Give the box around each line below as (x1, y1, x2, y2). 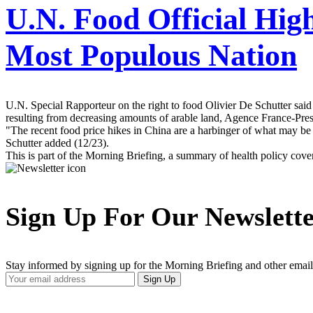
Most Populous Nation (6, 38, 297, 73)
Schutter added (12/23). (6, 137, 109, 150)
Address (5, 296, 41, 309)
